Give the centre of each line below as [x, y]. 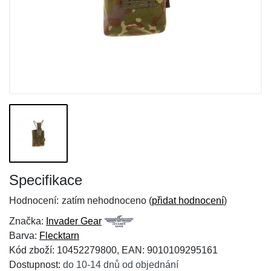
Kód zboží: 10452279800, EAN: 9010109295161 [113, 250]
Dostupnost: [36, 265]
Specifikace [46, 180]
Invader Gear [74, 221]
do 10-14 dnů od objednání [121, 265]
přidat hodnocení [188, 201]
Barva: [24, 236]
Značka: [28, 221]
